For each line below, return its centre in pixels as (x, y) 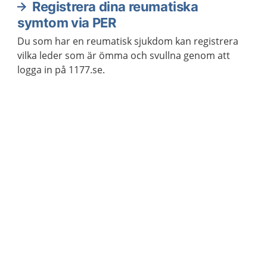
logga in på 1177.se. (61, 70)
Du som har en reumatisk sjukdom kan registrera (128, 41)
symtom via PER (67, 23)
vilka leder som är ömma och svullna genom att (124, 55)
